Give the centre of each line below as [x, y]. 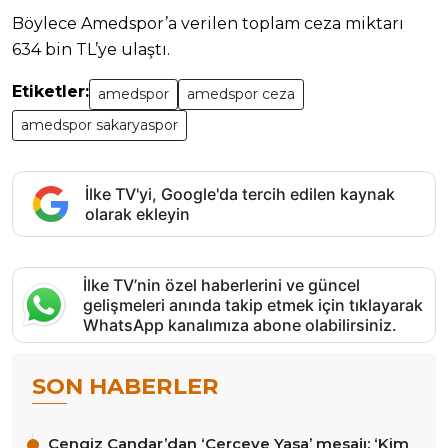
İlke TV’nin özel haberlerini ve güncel [221, 285]
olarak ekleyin [137, 214]
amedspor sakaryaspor [99, 125]
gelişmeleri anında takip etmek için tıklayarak [253, 305]
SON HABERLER [125, 386]
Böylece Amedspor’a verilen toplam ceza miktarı [208, 24]
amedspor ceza [241, 94]
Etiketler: [50, 92]
